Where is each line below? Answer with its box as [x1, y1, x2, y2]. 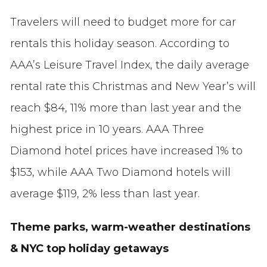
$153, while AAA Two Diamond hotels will [10, 166, 231, 179]
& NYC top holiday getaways [10, 242, 169, 256]
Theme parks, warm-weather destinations [10, 221, 250, 234]
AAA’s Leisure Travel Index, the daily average [10, 58, 249, 72]
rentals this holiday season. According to [10, 37, 229, 51]
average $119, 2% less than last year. [10, 187, 200, 201]
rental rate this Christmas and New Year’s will [10, 80, 256, 94]
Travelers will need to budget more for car [10, 15, 236, 29]
